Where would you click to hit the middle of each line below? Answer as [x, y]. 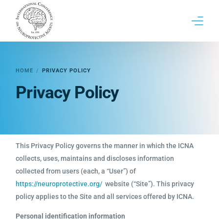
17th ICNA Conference [60, 60]
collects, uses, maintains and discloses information [95, 158]
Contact [31, 107]
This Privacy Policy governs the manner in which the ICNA [105, 146]
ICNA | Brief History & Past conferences [94, 83]
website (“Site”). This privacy [148, 184]
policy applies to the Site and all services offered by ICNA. [105, 197]
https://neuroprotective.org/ [59, 184]
